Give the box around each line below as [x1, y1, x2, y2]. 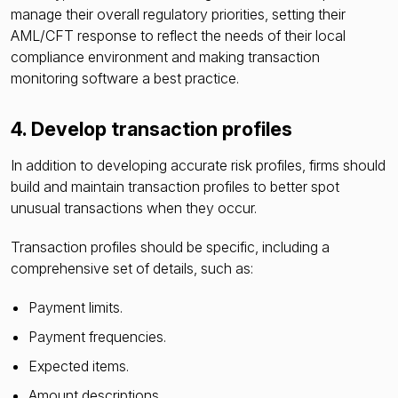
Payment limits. [28, 298, 123, 316]
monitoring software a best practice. [11, 69, 243, 88]
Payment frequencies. [28, 327, 166, 346]
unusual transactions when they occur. [11, 198, 260, 217]
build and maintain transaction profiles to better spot [11, 177, 339, 195]
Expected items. [28, 356, 129, 375]
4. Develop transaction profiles [11, 117, 292, 141]
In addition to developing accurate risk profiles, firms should [11, 155, 386, 174]
